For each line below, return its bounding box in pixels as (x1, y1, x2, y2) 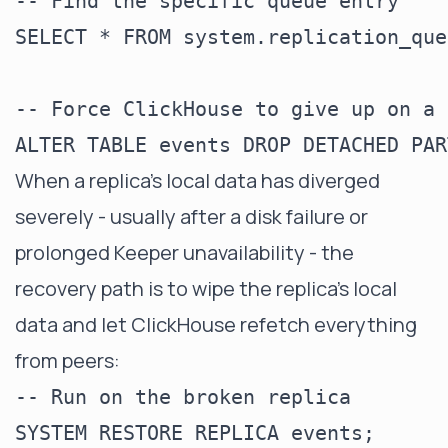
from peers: (15, 346, 120, 374)
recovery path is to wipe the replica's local (15, 274, 397, 302)
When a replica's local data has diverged (15, 166, 380, 194)
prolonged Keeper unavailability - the (15, 238, 354, 266)
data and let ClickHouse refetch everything (15, 310, 417, 338)
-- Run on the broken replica (15, 384, 351, 409)
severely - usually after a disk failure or (15, 202, 368, 230)
